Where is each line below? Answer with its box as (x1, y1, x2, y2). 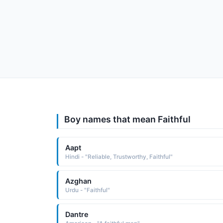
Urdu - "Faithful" (65, 186, 110, 194)
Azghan (65, 176, 92, 185)
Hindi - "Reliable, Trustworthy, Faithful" (65, 153, 173, 160)
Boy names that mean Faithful (64, 114, 191, 124)
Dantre (65, 210, 89, 219)
